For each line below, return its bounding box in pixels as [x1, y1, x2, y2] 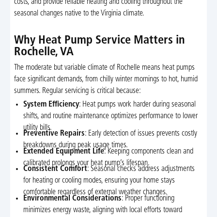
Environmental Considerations [23, 195, 122, 203]
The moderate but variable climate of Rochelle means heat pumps [14, 64, 195, 72]
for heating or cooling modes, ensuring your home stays [23, 177, 175, 185]
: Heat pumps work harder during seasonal [79, 100, 196, 108]
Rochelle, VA [14, 46, 74, 59]
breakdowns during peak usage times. [23, 141, 128, 150]
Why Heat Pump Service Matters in [14, 35, 185, 47]
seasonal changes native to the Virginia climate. [14, 10, 144, 18]
